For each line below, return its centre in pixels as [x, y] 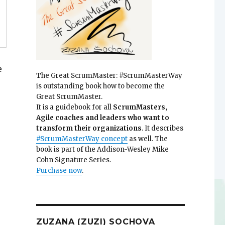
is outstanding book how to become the [100, 86]
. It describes [162, 129]
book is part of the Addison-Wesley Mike [102, 150]
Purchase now [59, 171]
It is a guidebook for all [74, 107]
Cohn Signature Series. [73, 160]
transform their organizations [89, 129]
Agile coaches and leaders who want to [102, 118]
